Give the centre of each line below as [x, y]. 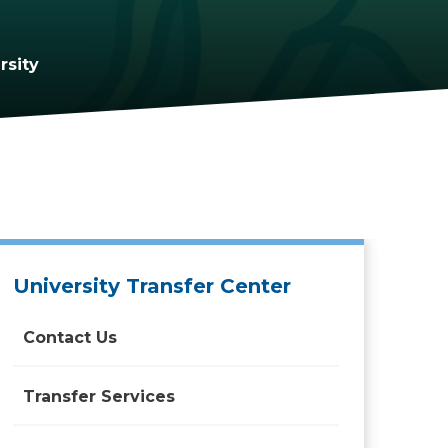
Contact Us [70, 337]
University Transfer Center [152, 286]
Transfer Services [99, 396]
